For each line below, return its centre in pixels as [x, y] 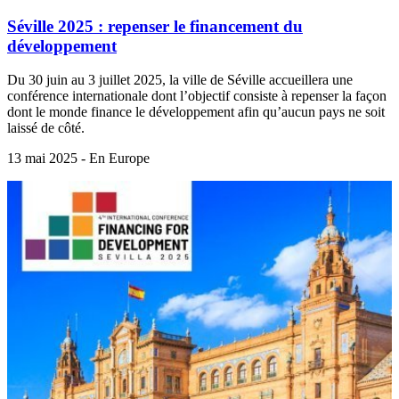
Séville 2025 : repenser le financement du [155, 26]
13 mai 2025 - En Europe [78, 159]
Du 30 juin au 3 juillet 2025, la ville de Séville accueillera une [180, 80]
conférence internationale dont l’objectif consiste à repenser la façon [197, 96]
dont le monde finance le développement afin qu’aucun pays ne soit [196, 112]
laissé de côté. [46, 128]
